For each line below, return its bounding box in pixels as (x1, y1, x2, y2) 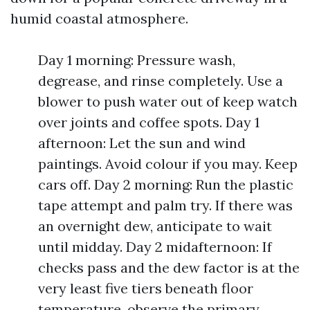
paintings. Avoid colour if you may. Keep (38, 155, 298, 172)
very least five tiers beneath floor (38, 280, 253, 297)
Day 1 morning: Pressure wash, (38, 51, 235, 69)
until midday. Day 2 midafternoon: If (38, 238, 272, 255)
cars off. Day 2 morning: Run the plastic (38, 176, 293, 193)
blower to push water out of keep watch (38, 93, 298, 110)
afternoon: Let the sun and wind (38, 134, 246, 152)
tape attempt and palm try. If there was (38, 197, 293, 214)
